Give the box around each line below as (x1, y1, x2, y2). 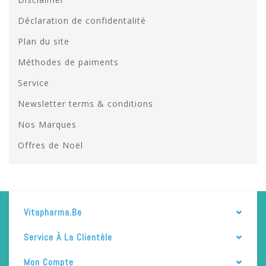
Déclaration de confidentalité (18, 14, 146, 26)
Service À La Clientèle (24, 230, 112, 243)
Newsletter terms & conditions (18, 97, 153, 109)
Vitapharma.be (24, 205, 82, 218)
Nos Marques (18, 118, 77, 130)
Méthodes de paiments (18, 56, 119, 68)
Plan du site (18, 35, 69, 47)
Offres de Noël (18, 139, 83, 151)
